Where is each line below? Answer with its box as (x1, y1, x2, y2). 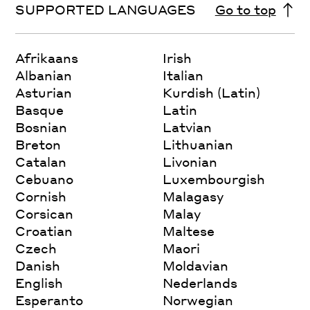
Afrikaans (15, 50, 79, 66)
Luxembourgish (163, 171, 266, 188)
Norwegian (163, 292, 234, 309)
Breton (15, 136, 62, 153)
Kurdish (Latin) (163, 84, 261, 101)
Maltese (163, 223, 215, 239)
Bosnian (15, 119, 68, 136)
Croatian (15, 223, 73, 239)
